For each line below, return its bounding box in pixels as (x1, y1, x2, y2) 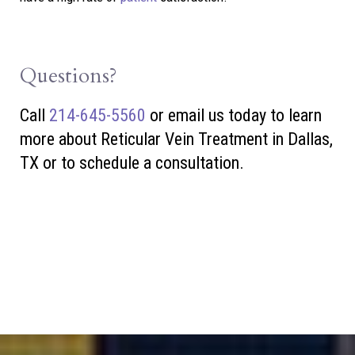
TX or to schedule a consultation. (20, 153, 244, 174)
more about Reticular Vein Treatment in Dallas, (20, 129, 333, 150)
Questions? (20, 62, 117, 90)
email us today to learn (168, 105, 322, 126)
